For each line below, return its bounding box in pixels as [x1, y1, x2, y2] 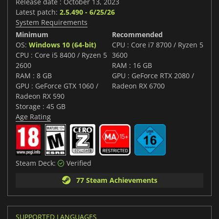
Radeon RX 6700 [112, 81, 165, 91]
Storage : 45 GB [16, 102, 66, 111]
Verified [65, 158, 91, 168]
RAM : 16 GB [112, 61, 152, 70]
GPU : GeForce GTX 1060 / [16, 81, 98, 91]
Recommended [112, 30, 163, 40]
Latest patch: [16, 7, 60, 17]
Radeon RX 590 [16, 91, 65, 101]
